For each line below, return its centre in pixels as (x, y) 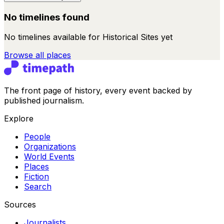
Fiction (36, 177)
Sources (20, 205)
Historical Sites (130, 37)
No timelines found (47, 17)
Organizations (50, 147)
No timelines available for (53, 37)
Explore (19, 119)
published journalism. (44, 101)
